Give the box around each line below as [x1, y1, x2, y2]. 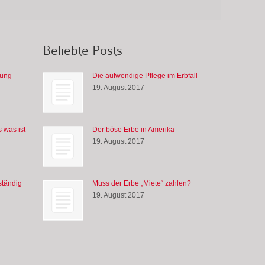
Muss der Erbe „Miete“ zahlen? [92, 179, 191, 188]
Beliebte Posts [42, 43, 122, 59]
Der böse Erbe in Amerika [92, 125, 174, 134]
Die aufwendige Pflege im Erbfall [92, 71, 198, 80]
